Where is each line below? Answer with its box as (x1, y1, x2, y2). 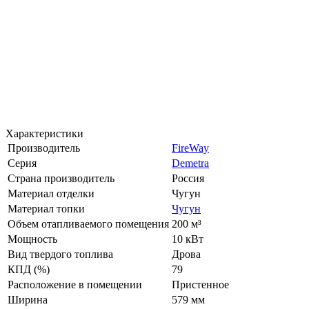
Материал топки (8, 202, 85, 215)
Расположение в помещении (8, 278, 142, 290)
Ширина (8, 293, 48, 306)
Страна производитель (8, 172, 114, 184)
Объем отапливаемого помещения (8, 217, 169, 230)
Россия (172, 172, 204, 184)
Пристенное (172, 278, 229, 290)
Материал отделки (8, 187, 94, 199)
